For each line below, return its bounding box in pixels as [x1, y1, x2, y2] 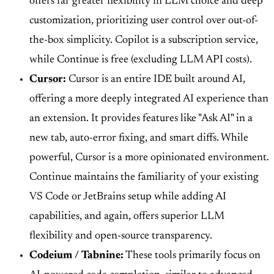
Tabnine [81, 250, 120, 262]
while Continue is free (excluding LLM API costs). [29, 54, 252, 66]
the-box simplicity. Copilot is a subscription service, [29, 35, 258, 46]
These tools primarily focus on [124, 250, 261, 262]
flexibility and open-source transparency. [29, 231, 212, 242]
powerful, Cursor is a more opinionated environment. [29, 152, 269, 164]
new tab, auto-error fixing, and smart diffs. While [29, 133, 248, 144]
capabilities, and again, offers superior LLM [29, 211, 224, 223]
